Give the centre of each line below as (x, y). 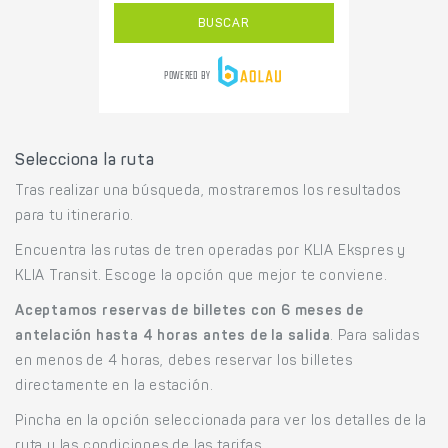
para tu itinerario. (75, 216)
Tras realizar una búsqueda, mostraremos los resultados (208, 191)
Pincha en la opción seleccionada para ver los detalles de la (221, 421)
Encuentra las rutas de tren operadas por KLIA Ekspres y (210, 251)
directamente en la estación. (114, 386)
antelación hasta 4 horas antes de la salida (173, 336)
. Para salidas (375, 336)
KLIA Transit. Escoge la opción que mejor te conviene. (201, 276)
